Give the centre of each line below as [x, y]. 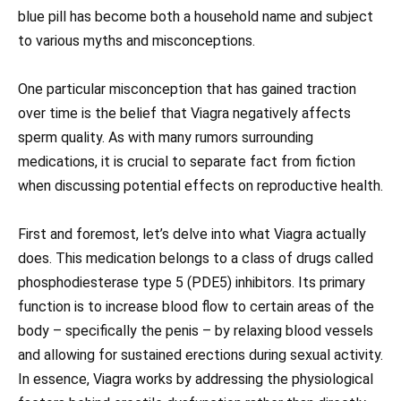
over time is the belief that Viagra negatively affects [184, 113]
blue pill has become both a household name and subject [196, 16]
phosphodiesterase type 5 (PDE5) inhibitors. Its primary [192, 283]
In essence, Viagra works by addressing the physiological [196, 380]
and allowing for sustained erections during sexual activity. [200, 355]
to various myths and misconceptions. [137, 40]
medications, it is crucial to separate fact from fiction [187, 161]
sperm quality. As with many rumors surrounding [166, 137]
